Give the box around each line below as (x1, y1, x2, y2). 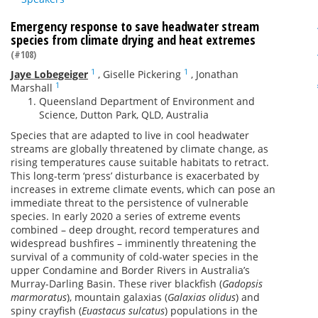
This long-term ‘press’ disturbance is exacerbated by (11, 169, 259, 182)
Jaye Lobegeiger (11, 67, 88, 81)
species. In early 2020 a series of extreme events (11, 209, 241, 223)
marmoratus (11, 290, 67, 304)
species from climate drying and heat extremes (11, 31, 256, 48)
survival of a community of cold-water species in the (11, 250, 258, 263)
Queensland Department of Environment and (39, 94, 255, 108)
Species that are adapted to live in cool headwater (11, 128, 249, 142)
